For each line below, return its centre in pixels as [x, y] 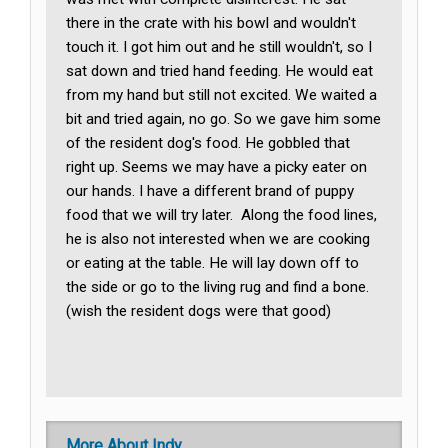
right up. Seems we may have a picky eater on [217, 167]
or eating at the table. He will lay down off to [213, 263]
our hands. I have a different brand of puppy [210, 191]
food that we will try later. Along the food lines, [222, 215]
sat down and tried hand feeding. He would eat [220, 71]
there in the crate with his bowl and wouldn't [211, 23]
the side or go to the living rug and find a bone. [218, 287]
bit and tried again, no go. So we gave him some [224, 119]
